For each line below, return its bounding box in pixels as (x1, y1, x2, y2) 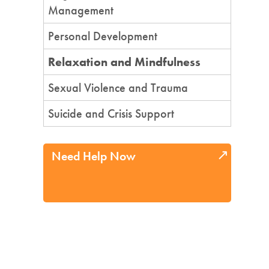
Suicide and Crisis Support (48, 106, 174, 121)
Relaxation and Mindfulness (48, 54, 201, 70)
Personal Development (48, 28, 157, 44)
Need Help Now (52, 148, 136, 164)
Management (48, 2, 113, 18)
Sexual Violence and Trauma (48, 80, 188, 95)
